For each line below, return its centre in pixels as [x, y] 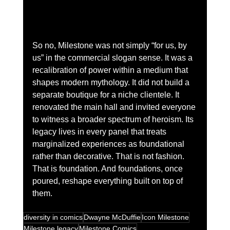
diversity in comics [53, 217]
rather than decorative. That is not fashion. [109, 157]
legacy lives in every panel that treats [100, 132]
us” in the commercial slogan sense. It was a [113, 58]
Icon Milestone [165, 217]
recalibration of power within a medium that [111, 70]
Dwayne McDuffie [112, 217]
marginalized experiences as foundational [109, 144]
